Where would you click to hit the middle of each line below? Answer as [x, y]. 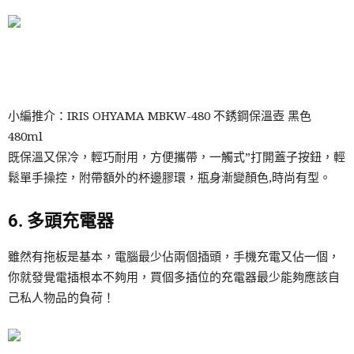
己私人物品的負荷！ [61, 298]
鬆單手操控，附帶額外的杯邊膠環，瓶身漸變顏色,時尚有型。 [169, 177]
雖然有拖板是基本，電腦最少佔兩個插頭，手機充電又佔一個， [174, 256]
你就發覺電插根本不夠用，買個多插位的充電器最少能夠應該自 [174, 277]
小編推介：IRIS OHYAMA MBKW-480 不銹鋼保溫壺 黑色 [160, 116]
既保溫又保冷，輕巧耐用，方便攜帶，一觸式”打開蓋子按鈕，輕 [177, 157]
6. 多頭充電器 [61, 220]
